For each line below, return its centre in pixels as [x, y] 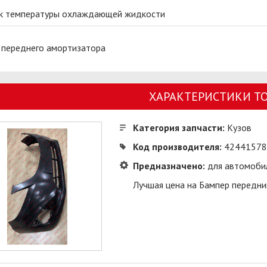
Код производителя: [177, 147]
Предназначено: [169, 166]
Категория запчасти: [178, 128]
